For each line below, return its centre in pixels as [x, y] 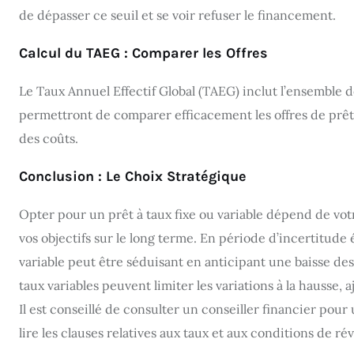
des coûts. [49, 138]
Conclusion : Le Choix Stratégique [133, 176]
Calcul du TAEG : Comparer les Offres [143, 53]
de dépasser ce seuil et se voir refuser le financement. [177, 15]
